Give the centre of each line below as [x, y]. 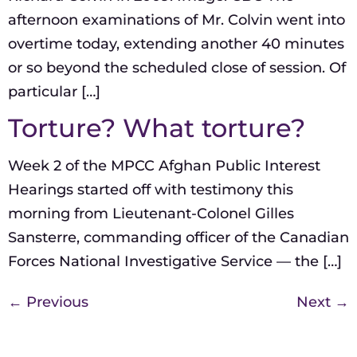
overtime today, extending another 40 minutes [176, 43]
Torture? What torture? [157, 127]
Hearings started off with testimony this [151, 189]
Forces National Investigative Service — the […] [175, 261]
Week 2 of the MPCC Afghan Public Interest [164, 165]
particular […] [54, 91]
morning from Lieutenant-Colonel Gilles [151, 213]
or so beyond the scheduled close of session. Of [177, 67]
